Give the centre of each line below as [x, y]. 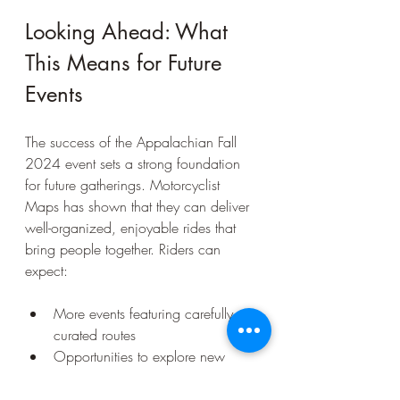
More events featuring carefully [146, 313]
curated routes [99, 334]
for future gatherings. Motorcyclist [125, 184]
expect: [46, 270]
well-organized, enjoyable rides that [133, 227]
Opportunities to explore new [142, 356]
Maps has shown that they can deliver [139, 206]
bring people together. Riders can [125, 249]
